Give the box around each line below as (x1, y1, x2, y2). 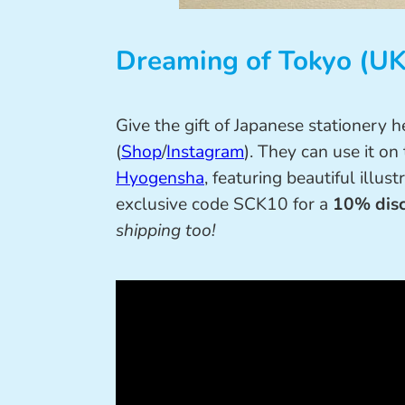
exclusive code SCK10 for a (116, 193, 333, 217)
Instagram (166, 140, 244, 165)
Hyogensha (116, 166, 204, 191)
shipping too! (116, 219, 215, 243)
